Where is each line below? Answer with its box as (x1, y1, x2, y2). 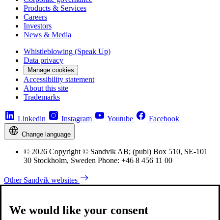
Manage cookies (27, 66, 74, 74)
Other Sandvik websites (4, 176, 80, 185)
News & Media (24, 30, 71, 39)
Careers (24, 13, 47, 22)
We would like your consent (9, 204, 148, 217)
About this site (24, 84, 68, 93)
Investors (24, 22, 52, 30)
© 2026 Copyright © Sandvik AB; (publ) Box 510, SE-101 (24, 147, 208, 156)
